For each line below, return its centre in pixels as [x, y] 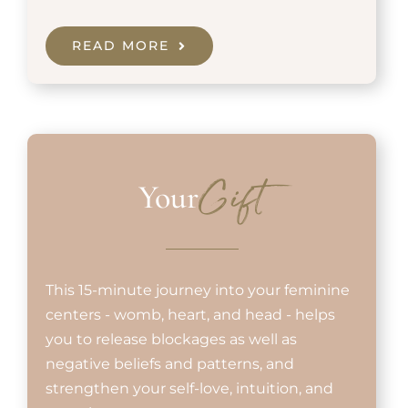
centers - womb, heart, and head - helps [190, 315]
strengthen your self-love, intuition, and [189, 389]
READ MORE [120, 46]
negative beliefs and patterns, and [169, 364]
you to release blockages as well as [171, 340]
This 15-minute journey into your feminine [197, 291]
